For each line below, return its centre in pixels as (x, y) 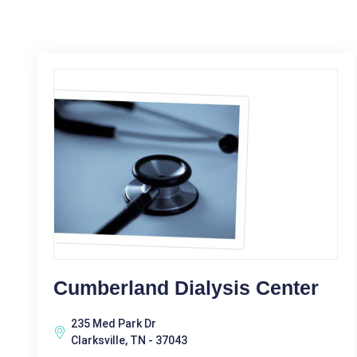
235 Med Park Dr (114, 324)
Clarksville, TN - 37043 (129, 340)
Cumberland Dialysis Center (186, 288)
